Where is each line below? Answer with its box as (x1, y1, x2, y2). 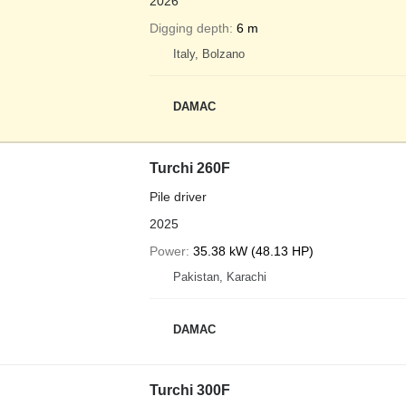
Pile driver (149, 189, 207, 204)
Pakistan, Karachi (172, 270, 266, 284)
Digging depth (149, 21, 229, 35)
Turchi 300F (149, 382, 230, 398)
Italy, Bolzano (172, 47, 245, 61)
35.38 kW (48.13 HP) (192, 244, 314, 258)
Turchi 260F (149, 160, 230, 176)
